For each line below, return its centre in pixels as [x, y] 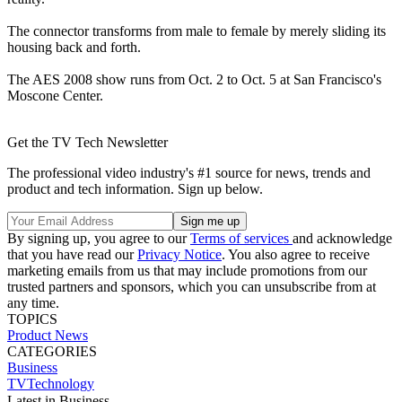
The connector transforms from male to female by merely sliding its [197, 31]
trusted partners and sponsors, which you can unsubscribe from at [192, 286]
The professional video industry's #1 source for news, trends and [189, 172]
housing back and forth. [74, 47]
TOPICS [32, 319]
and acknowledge [342, 238]
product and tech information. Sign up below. [135, 188]
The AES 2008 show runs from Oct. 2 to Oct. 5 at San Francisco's [194, 79]
